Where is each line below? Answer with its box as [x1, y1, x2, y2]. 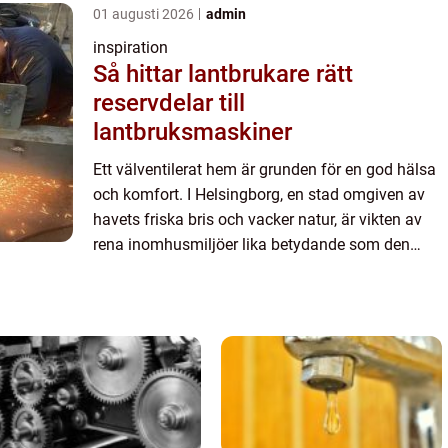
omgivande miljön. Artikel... [93, 260, 284, 280]
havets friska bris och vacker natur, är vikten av [93, 210, 422, 230]
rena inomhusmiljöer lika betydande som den [93, 235, 410, 255]
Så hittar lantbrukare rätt [93, 60, 353, 89]
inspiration [93, 38, 168, 58]
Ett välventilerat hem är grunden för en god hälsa [93, 160, 436, 180]
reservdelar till [93, 89, 245, 118]
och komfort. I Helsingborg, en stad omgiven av [93, 185, 425, 205]
